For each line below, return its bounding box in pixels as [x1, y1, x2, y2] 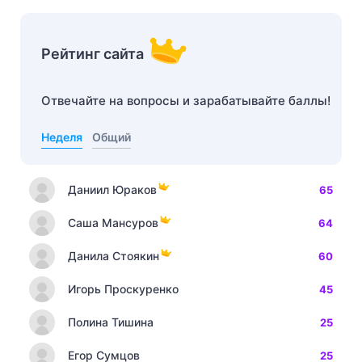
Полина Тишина [68, 315, 154, 329]
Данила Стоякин [68, 249, 159, 263]
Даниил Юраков [68, 183, 157, 196]
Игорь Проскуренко [68, 282, 179, 296]
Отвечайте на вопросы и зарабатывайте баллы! [41, 93, 330, 108]
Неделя [41, 130, 82, 144]
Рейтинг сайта [41, 45, 144, 62]
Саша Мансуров [68, 216, 158, 229]
